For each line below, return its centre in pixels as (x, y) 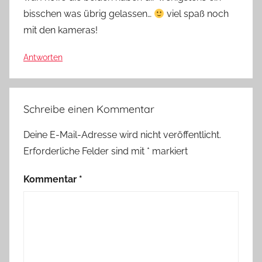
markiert (169, 151)
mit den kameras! (61, 30)
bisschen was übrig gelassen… (89, 14)
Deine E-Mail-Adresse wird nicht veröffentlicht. (122, 135)
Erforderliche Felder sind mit (85, 151)
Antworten (43, 58)
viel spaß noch (197, 14)
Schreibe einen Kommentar (89, 109)
